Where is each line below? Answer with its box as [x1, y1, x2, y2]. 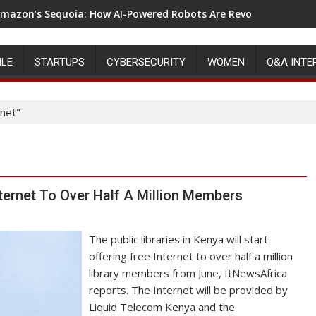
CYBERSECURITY [107, 56, 186, 68]
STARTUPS [35, 56, 85, 68]
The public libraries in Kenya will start [89, 232, 269, 246]
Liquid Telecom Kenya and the [89, 300, 236, 314]
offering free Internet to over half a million [89, 249, 293, 263]
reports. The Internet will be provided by [89, 283, 288, 297]
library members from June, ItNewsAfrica [89, 266, 288, 280]
